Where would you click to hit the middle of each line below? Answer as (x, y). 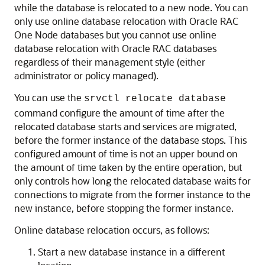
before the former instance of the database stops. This (130, 140)
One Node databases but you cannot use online (115, 35)
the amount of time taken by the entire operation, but (128, 167)
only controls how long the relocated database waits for (132, 181)
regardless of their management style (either (110, 62)
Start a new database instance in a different (131, 252)
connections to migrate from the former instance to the (132, 194)
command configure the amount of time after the (119, 113)
